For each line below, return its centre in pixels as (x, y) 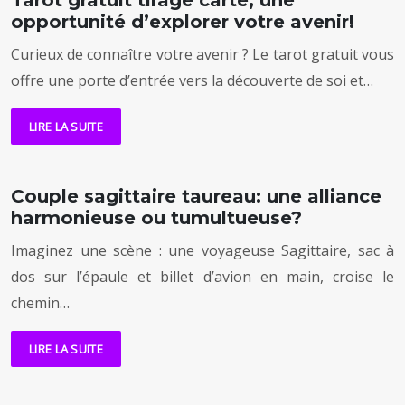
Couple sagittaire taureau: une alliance (196, 197)
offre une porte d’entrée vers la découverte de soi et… (192, 81)
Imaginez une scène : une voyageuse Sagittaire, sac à (202, 251)
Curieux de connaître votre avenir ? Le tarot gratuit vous (202, 55)
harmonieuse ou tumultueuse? (156, 218)
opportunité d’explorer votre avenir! (183, 22)
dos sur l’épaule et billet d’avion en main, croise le (202, 277)
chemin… (40, 303)
